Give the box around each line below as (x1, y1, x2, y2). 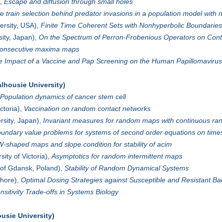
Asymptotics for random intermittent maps (51, 152, 182, 161)
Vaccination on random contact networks (23, 105, 151, 113)
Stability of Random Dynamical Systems (64, 164, 189, 172)
